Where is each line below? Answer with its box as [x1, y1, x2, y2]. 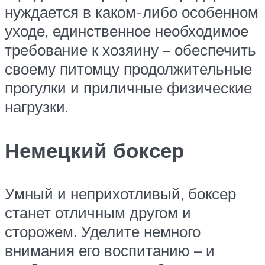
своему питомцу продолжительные [5, 59, 252, 79]
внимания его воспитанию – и [5, 240, 215, 260]
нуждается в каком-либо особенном [5, 2, 258, 22]
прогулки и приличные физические [5, 78, 252, 98]
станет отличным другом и [5, 202, 191, 222]
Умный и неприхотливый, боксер [5, 183, 236, 203]
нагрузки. [5, 97, 69, 117]
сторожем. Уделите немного [5, 221, 201, 241]
